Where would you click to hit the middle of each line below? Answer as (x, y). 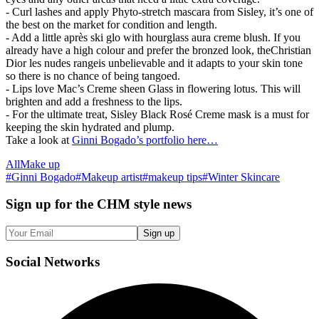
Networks (72, 261)
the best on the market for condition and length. (111, 24)
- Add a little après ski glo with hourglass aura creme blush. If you (153, 37)
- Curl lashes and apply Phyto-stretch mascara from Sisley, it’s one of (159, 11)
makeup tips (175, 177)
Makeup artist (112, 177)
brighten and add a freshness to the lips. (94, 101)
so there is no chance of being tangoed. (93, 75)
